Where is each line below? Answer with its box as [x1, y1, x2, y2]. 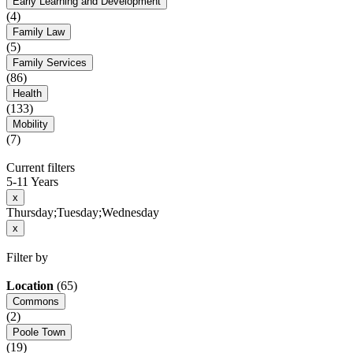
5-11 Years [6, 175, 58, 189]
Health [13, 87, 42, 100]
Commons [13, 295, 59, 308]
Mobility [13, 118, 48, 131]
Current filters [6, 161, 75, 175]
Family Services [13, 57, 87, 69]
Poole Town [13, 326, 65, 339]
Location [6, 279, 54, 293]
